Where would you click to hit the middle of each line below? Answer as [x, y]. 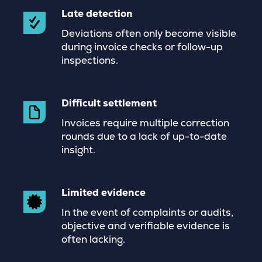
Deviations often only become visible [149, 33]
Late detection [97, 13]
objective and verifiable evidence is [146, 226]
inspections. [90, 60]
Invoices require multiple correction [145, 123]
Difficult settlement [109, 103]
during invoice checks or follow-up [142, 47]
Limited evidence [104, 192]
